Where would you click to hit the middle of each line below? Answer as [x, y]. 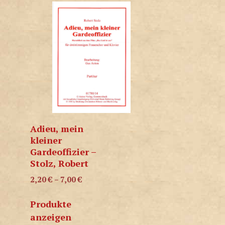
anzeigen [51, 217]
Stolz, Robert [59, 163]
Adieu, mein [57, 128]
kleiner [46, 140]
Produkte [51, 204]
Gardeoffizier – [63, 151]
